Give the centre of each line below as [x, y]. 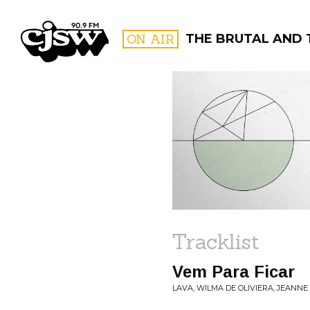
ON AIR [151, 39]
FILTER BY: [243, 121]
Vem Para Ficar [234, 272]
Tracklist [216, 241]
